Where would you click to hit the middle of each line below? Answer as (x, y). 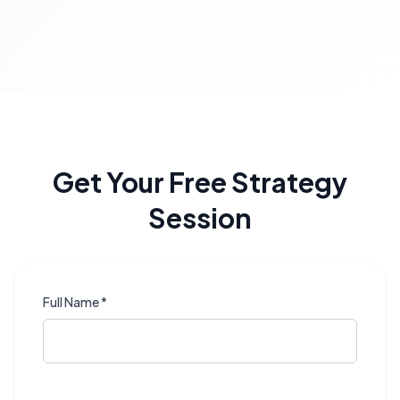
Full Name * (75, 302)
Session (200, 218)
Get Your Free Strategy (200, 183)
